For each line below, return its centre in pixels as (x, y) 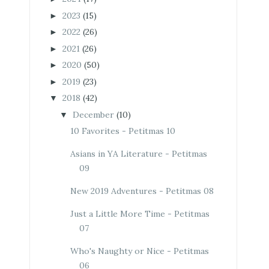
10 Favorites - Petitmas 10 (122, 131)
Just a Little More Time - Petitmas (140, 214)
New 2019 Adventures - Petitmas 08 (142, 191)
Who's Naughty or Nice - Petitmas (139, 251)
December (93, 114)
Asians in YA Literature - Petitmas (138, 154)
